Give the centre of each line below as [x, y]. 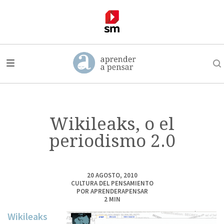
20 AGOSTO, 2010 [112, 175]
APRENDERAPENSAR [119, 191]
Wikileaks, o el [112, 123]
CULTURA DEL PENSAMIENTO [112, 183]
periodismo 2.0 [112, 140]
